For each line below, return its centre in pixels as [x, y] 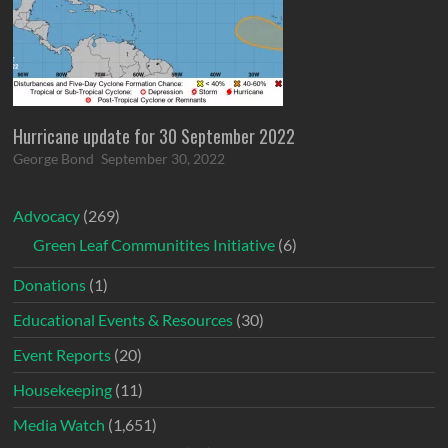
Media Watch [59, 425]
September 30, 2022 [163, 159]
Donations [50, 285]
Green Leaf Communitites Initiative [154, 245]
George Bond [54, 159]
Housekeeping [63, 390]
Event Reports [62, 355]
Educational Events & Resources [123, 320]
